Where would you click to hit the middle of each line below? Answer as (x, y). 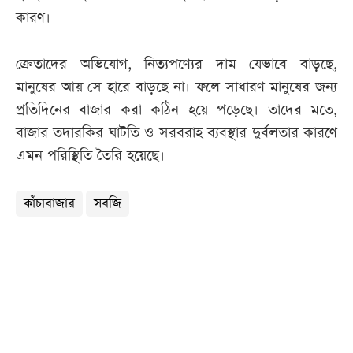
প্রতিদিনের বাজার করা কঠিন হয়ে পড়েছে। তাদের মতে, (176, 110)
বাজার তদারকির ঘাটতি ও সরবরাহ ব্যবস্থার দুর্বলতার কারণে (176, 133)
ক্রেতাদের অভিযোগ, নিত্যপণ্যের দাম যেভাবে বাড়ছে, (176, 65)
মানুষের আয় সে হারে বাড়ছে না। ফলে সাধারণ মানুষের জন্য (176, 87)
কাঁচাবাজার (49, 204)
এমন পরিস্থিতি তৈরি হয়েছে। (90, 156)
